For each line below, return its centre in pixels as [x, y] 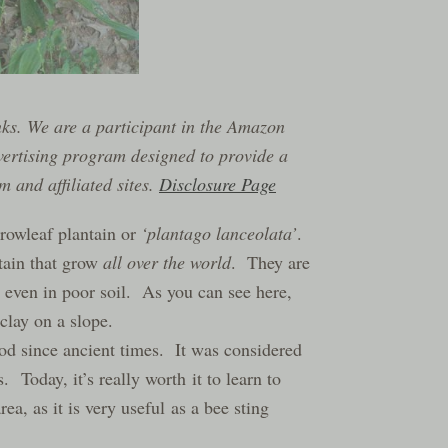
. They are [270, 262]
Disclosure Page [217, 184]
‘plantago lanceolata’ [219, 233]
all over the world [167, 262]
